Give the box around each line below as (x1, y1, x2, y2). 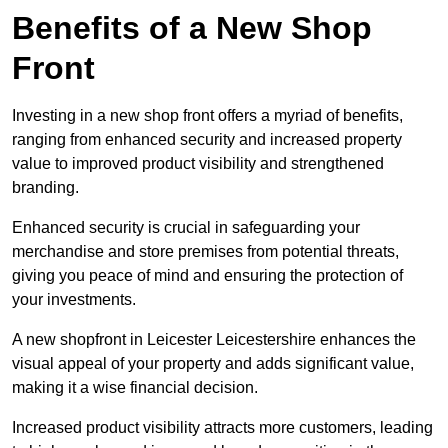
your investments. (12, 291, 136, 309)
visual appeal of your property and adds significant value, (12, 355, 414, 373)
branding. (12, 179, 79, 197)
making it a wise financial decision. (12, 379, 258, 397)
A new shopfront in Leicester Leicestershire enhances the (12, 331, 416, 349)
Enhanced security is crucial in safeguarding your (12, 219, 360, 237)
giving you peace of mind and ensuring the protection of (12, 267, 403, 285)
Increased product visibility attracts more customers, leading (12, 419, 433, 437)
